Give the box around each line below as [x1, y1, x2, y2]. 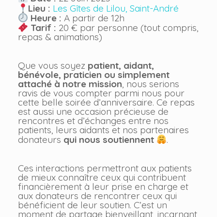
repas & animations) [17, 31, 102, 43]
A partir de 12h [62, 12, 125, 24]
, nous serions [122, 77, 179, 90]
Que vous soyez [17, 59, 88, 71]
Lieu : [28, 2, 51, 14]
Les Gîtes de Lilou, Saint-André [53, 2, 179, 14]
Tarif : [31, 21, 57, 33]
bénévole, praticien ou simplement [17, 68, 170, 80]
